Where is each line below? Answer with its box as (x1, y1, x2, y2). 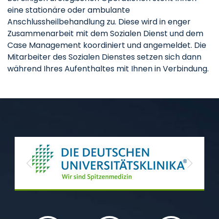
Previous (28, 163, 56, 172)
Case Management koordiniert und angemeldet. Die (7, 40, 206, 51)
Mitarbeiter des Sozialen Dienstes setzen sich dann (7, 51, 201, 63)
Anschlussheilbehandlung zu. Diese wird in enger (7, 16, 191, 28)
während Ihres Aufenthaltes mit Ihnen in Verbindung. (7, 63, 209, 75)
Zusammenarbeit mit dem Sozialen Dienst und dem (7, 28, 203, 40)
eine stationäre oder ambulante (7, 4, 130, 16)
